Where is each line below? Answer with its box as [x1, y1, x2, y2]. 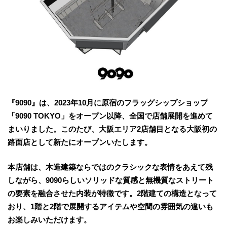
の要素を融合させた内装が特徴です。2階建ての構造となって [8, 188, 217, 198]
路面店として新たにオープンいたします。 [8, 138, 152, 147]
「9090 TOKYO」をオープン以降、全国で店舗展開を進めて [8, 111, 213, 121]
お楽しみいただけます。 [8, 215, 91, 224]
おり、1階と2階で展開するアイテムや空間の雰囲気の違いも [8, 202, 213, 211]
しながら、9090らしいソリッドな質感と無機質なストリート [8, 175, 214, 184]
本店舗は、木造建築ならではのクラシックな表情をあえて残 [8, 162, 213, 171]
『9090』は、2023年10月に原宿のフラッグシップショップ [8, 98, 208, 107]
